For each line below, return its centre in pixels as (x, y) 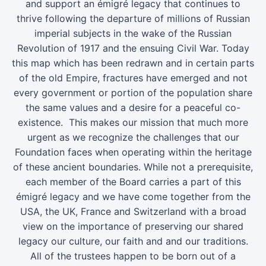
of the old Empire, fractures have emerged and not (133, 78)
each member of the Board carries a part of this (133, 182)
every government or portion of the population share (133, 93)
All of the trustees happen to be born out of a (133, 256)
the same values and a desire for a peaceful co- (133, 107)
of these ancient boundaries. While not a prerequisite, (133, 167)
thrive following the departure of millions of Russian (133, 18)
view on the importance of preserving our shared (133, 226)
